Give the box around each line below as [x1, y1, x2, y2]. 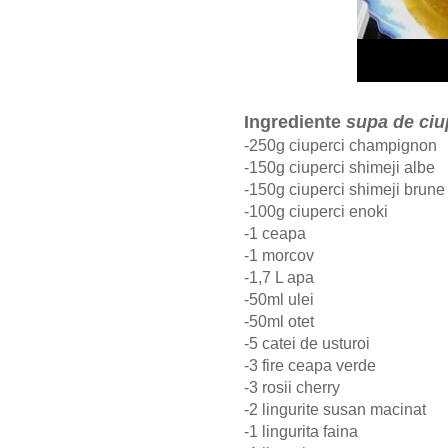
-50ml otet [244, 313, 314, 331]
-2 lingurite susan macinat [244, 401, 426, 419]
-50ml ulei [244, 291, 314, 309]
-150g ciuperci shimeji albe [244, 159, 435, 177]
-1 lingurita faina [244, 423, 358, 441]
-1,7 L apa [244, 269, 314, 287]
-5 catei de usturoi [244, 335, 370, 353]
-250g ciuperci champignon [244, 137, 437, 155]
